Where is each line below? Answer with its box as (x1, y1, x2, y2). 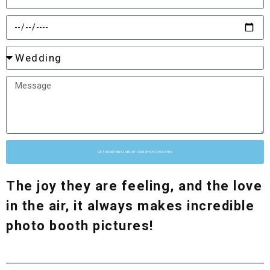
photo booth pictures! (6, 218, 154, 233)
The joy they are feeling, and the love (6, 178, 262, 193)
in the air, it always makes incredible (6, 198, 254, 213)
